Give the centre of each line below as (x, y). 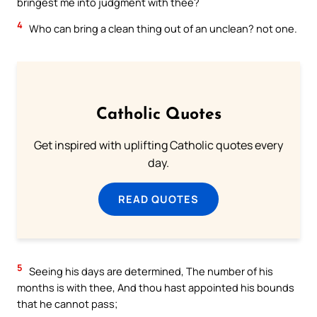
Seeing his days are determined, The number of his (150, 271)
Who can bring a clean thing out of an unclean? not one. (162, 29)
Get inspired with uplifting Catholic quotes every (158, 145)
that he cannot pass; (67, 304)
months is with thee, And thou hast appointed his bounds (156, 288)
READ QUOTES (158, 199)
